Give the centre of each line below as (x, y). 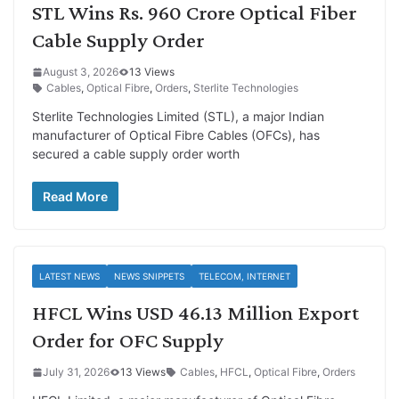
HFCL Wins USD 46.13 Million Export (195, 313)
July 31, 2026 (76, 372)
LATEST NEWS (69, 277)
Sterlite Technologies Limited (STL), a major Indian (178, 117)
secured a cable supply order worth (136, 154)
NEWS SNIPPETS (149, 277)
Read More (75, 197)
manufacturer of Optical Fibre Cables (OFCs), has (176, 135)
